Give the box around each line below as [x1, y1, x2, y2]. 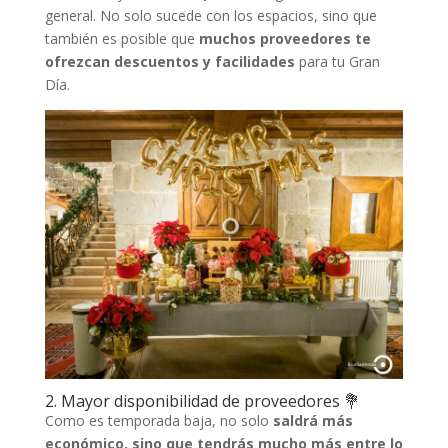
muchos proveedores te [198, 28, 371, 48]
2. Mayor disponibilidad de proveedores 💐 [44, 389, 360, 412]
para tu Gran [298, 51, 380, 71]
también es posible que [44, 28, 199, 48]
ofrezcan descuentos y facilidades [44, 51, 299, 71]
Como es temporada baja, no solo [44, 410, 273, 430]
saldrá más [272, 410, 353, 430]
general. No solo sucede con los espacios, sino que [44, 5, 377, 25]
